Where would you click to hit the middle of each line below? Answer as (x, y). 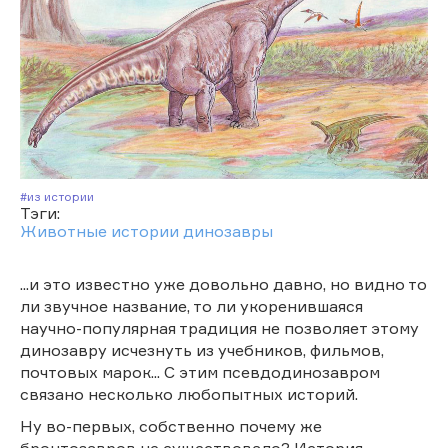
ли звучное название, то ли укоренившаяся (191, 305)
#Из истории (64, 196)
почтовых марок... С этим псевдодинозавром (200, 371)
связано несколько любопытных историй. (189, 393)
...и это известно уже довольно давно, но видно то (223, 283)
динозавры (228, 230)
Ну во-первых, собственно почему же (171, 425)
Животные (63, 230)
